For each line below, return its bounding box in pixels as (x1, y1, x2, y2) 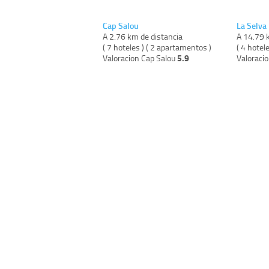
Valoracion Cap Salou (103, 52, 177, 64)
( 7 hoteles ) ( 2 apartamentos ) (103, 41, 211, 53)
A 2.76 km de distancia (103, 30, 183, 42)
